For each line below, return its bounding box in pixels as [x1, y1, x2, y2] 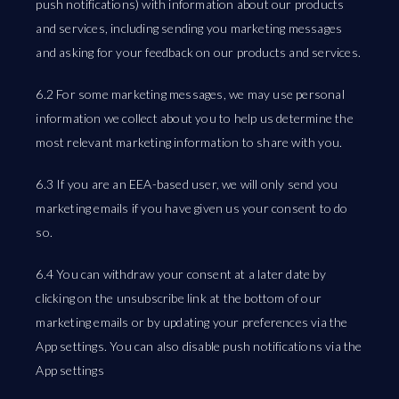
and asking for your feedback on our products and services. [36, 45, 362, 60]
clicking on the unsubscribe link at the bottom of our [36, 290, 322, 305]
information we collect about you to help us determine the [36, 110, 354, 126]
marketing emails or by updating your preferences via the [36, 314, 348, 330]
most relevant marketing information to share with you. [36, 134, 343, 150]
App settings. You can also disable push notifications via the [36, 338, 362, 354]
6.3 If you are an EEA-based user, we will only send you [36, 176, 338, 191]
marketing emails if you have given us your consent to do [36, 200, 348, 216]
